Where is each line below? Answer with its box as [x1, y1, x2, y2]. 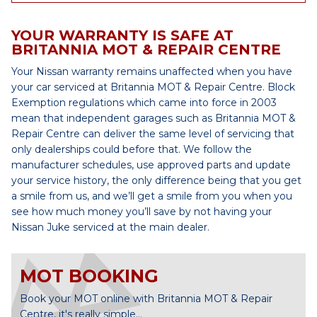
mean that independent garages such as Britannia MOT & [11, 112, 296, 125]
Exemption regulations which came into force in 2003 [11, 96, 277, 109]
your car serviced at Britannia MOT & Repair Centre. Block [11, 81, 295, 93]
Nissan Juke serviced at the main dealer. [11, 221, 209, 234]
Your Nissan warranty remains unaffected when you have [11, 65, 292, 78]
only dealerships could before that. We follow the [11, 143, 252, 156]
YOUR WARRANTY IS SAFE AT [11, 27, 234, 44]
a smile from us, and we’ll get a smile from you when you [11, 190, 292, 202]
